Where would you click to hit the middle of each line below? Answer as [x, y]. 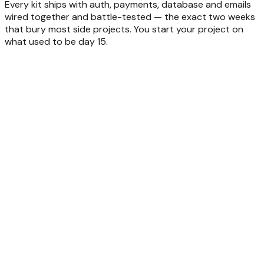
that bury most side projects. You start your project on [124, 29]
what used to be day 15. [56, 41]
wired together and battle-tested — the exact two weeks [130, 16]
